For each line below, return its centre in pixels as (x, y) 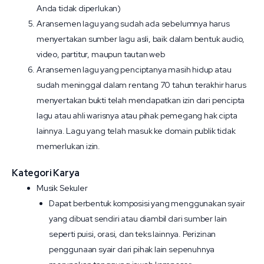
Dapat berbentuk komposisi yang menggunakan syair (147, 203)
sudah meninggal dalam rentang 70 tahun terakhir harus (141, 85)
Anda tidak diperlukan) (79, 8)
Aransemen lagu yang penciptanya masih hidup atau (134, 70)
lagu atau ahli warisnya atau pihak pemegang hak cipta (137, 115)
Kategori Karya (46, 173)
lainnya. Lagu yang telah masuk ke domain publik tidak (136, 131)
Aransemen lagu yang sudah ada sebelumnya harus (133, 24)
